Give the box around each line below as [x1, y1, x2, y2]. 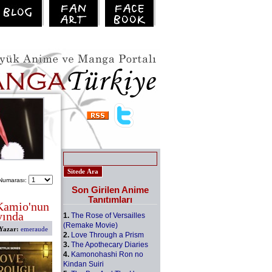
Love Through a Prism [71, 230, 144, 239]
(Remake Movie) [63, 220, 118, 229]
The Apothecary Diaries [71, 240, 148, 249]
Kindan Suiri [63, 259, 104, 268]
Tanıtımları [88, 194, 132, 205]
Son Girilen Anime [72, 184, 149, 195]
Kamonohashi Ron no [71, 250, 143, 259]
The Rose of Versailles [71, 211, 145, 220]
